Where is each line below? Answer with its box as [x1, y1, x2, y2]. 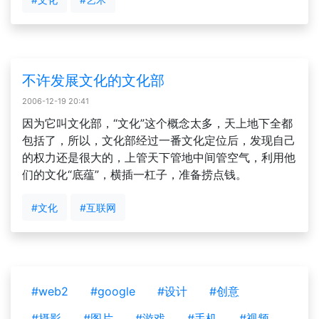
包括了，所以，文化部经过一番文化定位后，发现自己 [22, 133, 296, 147]
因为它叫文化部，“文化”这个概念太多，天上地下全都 [22, 116, 293, 130]
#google [90, 284, 135, 298]
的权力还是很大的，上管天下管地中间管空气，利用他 [22, 150, 296, 164]
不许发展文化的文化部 [22, 72, 164, 89]
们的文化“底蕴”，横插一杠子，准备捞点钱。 [22, 167, 247, 182]
